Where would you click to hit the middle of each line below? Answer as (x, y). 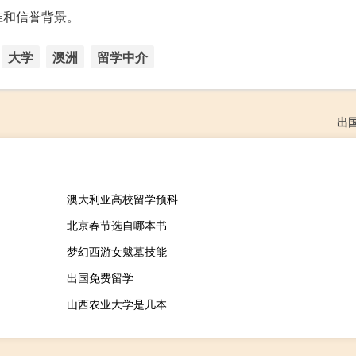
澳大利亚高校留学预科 (122, 199)
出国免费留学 (100, 278)
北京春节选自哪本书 (116, 225)
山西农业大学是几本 (116, 304)
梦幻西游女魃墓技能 (116, 252)
